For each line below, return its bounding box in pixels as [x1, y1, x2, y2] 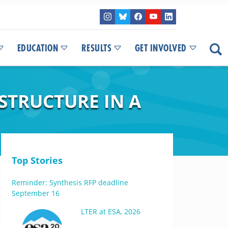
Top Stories [11, 154, 63, 166]
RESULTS [81, 44, 111, 53]
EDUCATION [17, 44, 58, 53]
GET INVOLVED [134, 44, 187, 53]
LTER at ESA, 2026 [80, 207, 140, 216]
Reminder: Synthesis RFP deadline [11, 178, 128, 187]
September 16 [11, 188, 60, 198]
